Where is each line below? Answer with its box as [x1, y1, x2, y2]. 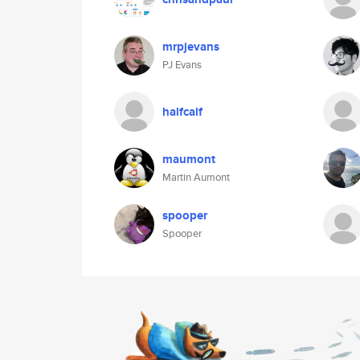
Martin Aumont [162, 170, 230, 185]
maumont [162, 150, 215, 168]
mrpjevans [162, 38, 219, 55]
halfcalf [162, 103, 202, 121]
